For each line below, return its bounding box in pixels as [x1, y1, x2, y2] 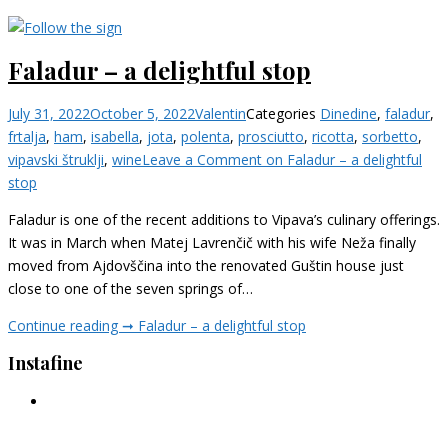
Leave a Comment [142, 149, 262, 169]
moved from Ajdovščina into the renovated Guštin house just [8, 255, 404, 275]
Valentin [195, 103, 246, 123]
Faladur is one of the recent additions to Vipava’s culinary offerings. [8, 209, 440, 229]
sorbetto [362, 126, 418, 146]
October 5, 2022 [90, 103, 195, 123]
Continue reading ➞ [8, 315, 138, 335]
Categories [246, 103, 320, 123]
